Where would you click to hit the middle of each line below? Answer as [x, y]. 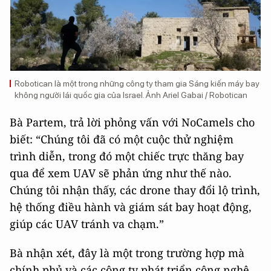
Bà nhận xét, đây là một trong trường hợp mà [127, 253]
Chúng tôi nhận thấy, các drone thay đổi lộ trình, [135, 190]
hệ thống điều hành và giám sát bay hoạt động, [131, 207]
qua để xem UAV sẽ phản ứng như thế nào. [121, 173]
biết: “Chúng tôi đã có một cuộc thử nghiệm [122, 139]
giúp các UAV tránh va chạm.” [87, 224]
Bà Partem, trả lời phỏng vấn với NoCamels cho [132, 122]
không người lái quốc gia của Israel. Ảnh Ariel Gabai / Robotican [131, 95]
